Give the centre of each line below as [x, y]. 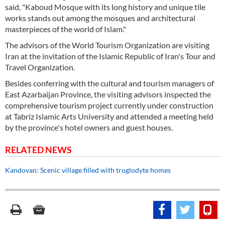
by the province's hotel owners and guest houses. [89, 127]
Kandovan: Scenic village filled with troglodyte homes [88, 170]
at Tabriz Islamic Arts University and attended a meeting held [109, 116]
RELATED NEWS [38, 150]
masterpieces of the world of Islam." [66, 29]
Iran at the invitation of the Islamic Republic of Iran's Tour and [110, 56]
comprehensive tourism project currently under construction [109, 105]
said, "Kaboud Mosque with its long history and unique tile [105, 7]
